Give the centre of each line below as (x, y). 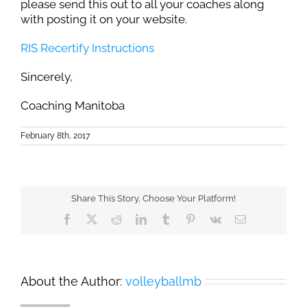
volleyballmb (163, 281)
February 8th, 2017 (55, 135)
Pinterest (213, 219)
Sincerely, (47, 76)
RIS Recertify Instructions (87, 48)
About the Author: (73, 281)
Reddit (135, 219)
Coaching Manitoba (73, 105)
